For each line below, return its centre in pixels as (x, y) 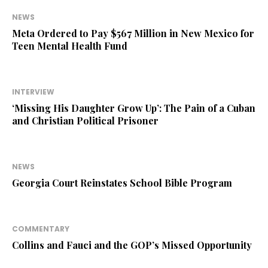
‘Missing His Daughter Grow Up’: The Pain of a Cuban (134, 108)
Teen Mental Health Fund (70, 46)
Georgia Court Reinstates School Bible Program (122, 183)
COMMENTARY (41, 229)
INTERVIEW (33, 92)
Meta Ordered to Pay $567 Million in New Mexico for (133, 33)
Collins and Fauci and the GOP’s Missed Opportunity (132, 245)
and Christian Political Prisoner (85, 121)
